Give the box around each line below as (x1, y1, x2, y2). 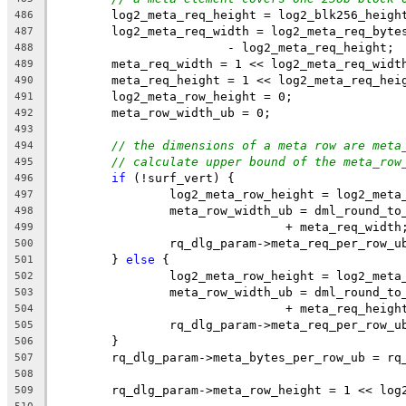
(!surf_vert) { (126, 170, 235, 185)
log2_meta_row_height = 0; (111, 89, 293, 103)
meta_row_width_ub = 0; (111, 105, 271, 120)
